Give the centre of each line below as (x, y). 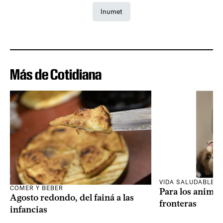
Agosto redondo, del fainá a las (72, 197)
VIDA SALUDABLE (187, 182)
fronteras (178, 204)
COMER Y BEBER (37, 188)
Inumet (111, 11)
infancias (29, 209)
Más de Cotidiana (56, 74)
